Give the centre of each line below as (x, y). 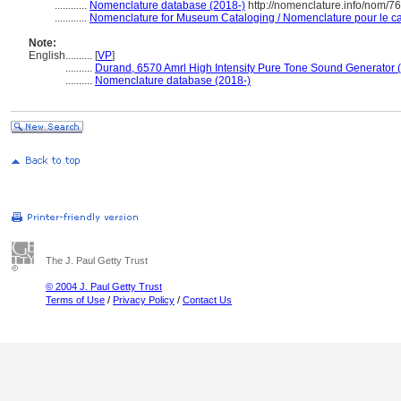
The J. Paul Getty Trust (97, 260)
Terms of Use (75, 300)
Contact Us (207, 300)
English (47, 55)
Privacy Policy (144, 300)
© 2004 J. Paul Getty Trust (104, 286)
